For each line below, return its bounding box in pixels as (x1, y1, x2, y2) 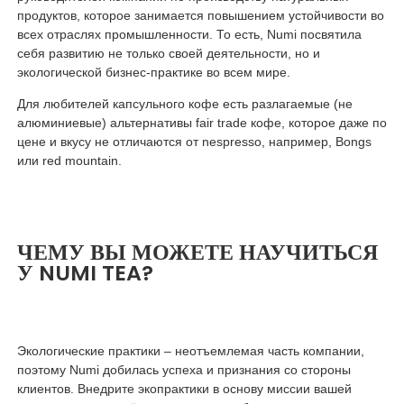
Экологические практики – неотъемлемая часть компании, (16, 344, 364, 359)
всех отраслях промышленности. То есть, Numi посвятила (16, 27, 362, 42)
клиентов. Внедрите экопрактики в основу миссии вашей (16, 381, 352, 397)
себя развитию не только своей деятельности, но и (16, 46, 320, 61)
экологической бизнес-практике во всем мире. (16, 65, 290, 80)
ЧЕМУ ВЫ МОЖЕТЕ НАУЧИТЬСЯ (16, 237, 378, 268)
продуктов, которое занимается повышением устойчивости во (16, 8, 384, 23)
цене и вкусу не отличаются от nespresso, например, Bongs (16, 134, 372, 150)
